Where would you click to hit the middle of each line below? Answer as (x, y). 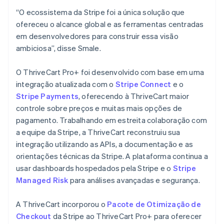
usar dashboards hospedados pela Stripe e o (94, 168)
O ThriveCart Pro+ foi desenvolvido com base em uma (110, 72)
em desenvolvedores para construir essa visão (97, 36)
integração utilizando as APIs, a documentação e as (105, 144)
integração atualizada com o (66, 84)
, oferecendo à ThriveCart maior (134, 96)
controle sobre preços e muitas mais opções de (99, 108)
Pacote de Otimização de (154, 204)
